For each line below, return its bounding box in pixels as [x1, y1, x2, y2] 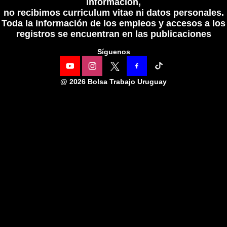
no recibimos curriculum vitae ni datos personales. [3, 8, 224, 18]
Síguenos [97, 48, 130, 56]
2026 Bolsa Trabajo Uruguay [69, 78, 167, 86]
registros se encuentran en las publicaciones [16, 29, 211, 39]
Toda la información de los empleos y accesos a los [2, 18, 225, 28]
